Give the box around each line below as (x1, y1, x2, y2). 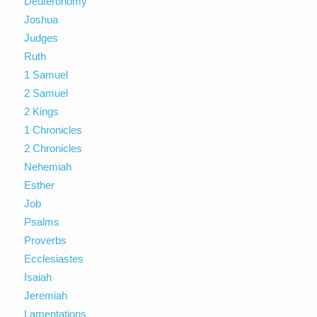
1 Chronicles (24, 123, 83, 136)
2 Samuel (24, 86, 69, 99)
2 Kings (24, 105, 59, 117)
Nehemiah (24, 160, 72, 173)
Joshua (24, 13, 59, 25)
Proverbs (24, 234, 67, 246)
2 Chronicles (24, 142, 83, 154)
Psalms (24, 215, 60, 228)
